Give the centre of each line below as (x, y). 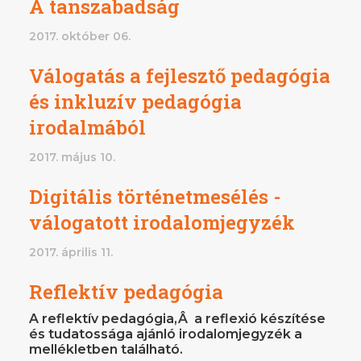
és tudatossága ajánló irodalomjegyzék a (166, 334)
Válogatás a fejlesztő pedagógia (180, 75)
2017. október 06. (80, 36)
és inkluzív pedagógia (135, 101)
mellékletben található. (106, 349)
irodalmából (87, 127)
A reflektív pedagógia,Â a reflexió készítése (177, 318)
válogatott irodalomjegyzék (162, 222)
